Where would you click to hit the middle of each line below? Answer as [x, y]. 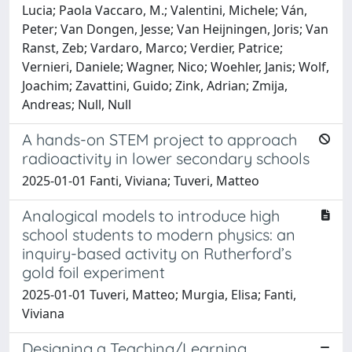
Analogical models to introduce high [151, 215]
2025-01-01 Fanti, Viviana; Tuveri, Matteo [141, 180]
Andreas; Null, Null [77, 104]
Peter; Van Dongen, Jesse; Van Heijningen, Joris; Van [175, 29]
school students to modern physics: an [159, 234]
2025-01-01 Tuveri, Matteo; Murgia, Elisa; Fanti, [159, 294]
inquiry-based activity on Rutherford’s [157, 253]
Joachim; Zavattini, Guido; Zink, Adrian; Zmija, [155, 85]
